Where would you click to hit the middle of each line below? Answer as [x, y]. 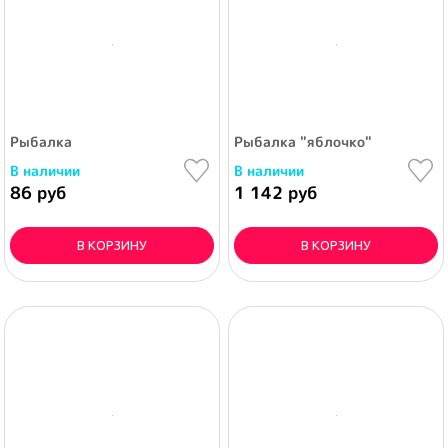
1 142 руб [275, 192]
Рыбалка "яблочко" [303, 141]
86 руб [38, 192]
